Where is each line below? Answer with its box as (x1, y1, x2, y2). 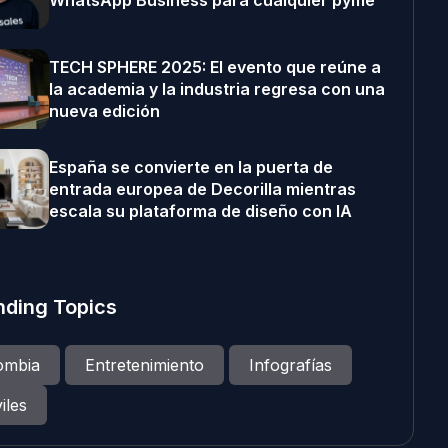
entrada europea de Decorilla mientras (48, 179, 356, 199)
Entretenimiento (84, 355, 204, 375)
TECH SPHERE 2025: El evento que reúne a (48, 57, 381, 77)
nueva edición (48, 101, 160, 121)
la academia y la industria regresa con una (48, 79, 385, 99)
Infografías (248, 355, 332, 375)
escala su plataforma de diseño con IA (48, 201, 352, 221)
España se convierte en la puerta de (48, 157, 333, 177)
